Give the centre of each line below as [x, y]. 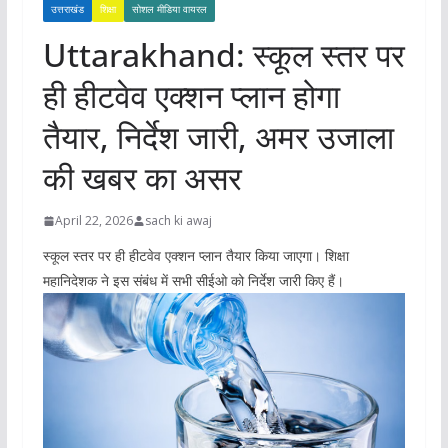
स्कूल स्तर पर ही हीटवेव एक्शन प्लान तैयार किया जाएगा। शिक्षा [195, 256]
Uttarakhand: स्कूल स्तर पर [223, 55]
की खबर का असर [142, 178]
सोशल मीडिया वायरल [169, 9]
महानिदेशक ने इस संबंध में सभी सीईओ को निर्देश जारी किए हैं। [193, 281]
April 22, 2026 [93, 221]
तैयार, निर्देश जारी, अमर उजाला [218, 137]
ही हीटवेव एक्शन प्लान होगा [191, 96]
